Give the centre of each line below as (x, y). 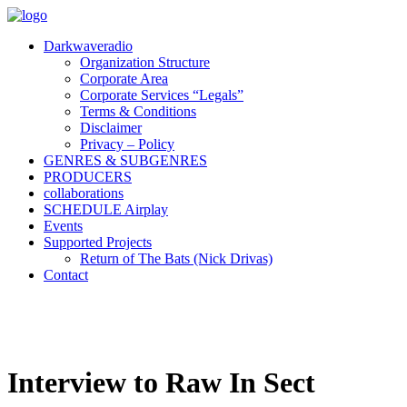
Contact (66, 275)
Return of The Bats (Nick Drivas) (176, 258)
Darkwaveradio (88, 46)
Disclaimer (111, 128)
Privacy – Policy (127, 144)
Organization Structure (145, 62)
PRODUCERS (88, 177)
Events (63, 226)
